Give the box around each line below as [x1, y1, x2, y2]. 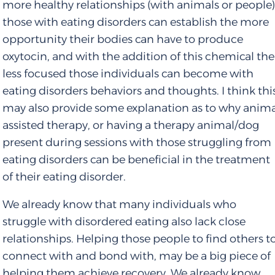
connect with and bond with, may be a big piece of [2, 247, 271, 266]
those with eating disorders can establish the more [2, 13, 269, 32]
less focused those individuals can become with [2, 64, 254, 83]
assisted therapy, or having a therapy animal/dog [2, 116, 260, 135]
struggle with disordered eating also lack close [2, 213, 246, 232]
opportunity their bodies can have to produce [2, 30, 244, 49]
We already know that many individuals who [2, 196, 237, 215]
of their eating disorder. [2, 168, 126, 187]
